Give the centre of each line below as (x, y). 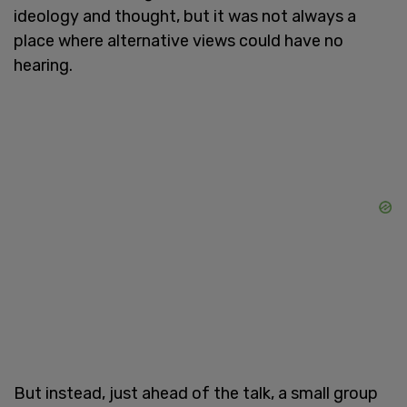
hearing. (45, 66)
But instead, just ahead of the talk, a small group (196, 394)
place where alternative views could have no (179, 41)
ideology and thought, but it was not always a (185, 17)
